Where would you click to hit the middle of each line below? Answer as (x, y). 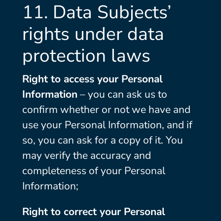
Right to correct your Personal (93, 212)
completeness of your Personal (93, 171)
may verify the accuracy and (86, 155)
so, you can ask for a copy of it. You (102, 140)
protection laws (86, 56)
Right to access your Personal (92, 79)
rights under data (93, 34)
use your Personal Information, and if (107, 125)
